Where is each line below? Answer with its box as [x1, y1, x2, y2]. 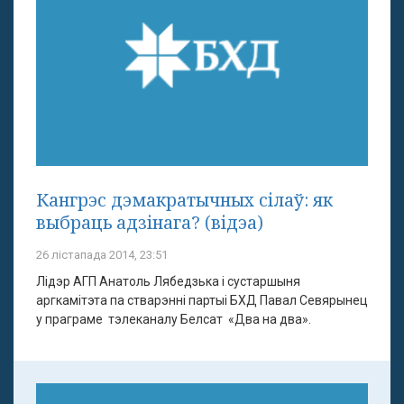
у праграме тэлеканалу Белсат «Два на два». [36, 311, 319, 326]
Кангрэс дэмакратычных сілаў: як [36, 187, 333, 212]
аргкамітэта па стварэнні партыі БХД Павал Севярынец [36, 292, 368, 308]
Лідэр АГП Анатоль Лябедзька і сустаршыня [36, 273, 300, 289]
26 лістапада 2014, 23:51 [36, 247, 168, 262]
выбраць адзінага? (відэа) [36, 209, 263, 234]
